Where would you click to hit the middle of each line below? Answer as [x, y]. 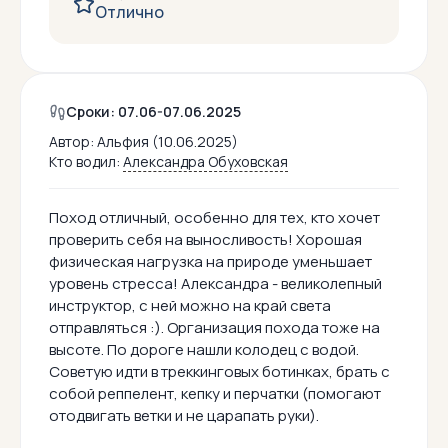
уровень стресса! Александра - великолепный [215, 284]
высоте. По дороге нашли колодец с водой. [204, 350]
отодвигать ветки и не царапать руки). [184, 416]
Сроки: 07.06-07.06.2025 [153, 112]
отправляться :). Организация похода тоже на [214, 328]
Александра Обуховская [205, 162]
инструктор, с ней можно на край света [190, 306]
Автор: [73, 142]
